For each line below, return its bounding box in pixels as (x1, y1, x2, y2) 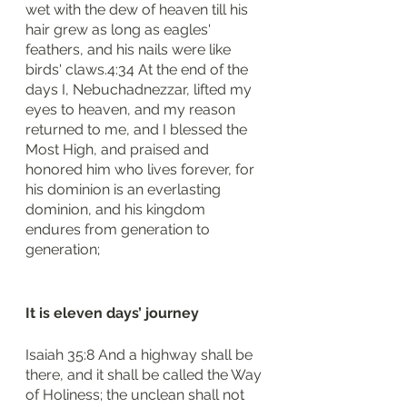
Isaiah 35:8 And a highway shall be (25, 346, 256, 363)
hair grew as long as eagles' (25, 21, 214, 38)
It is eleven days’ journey (25, 304, 203, 322)
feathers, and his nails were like (25, 41, 234, 58)
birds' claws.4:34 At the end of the (25, 61, 252, 78)
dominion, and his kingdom (25, 201, 209, 218)
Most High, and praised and (25, 141, 213, 158)
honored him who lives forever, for (25, 161, 258, 178)
